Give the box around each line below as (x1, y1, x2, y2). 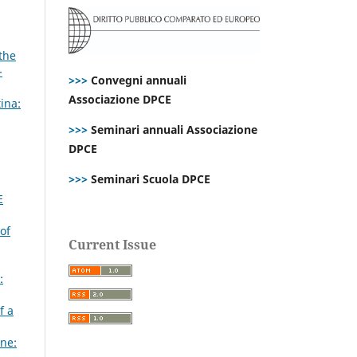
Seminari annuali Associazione (88, 121, 257, 137)
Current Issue (69, 235, 156, 253)
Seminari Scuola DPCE (88, 171, 210, 186)
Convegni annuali (91, 72, 186, 88)
